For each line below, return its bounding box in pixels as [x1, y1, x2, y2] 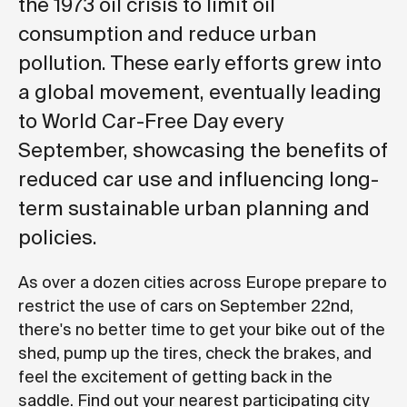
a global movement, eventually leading [18, 78, 382, 105]
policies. [18, 223, 97, 251]
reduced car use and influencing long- [18, 165, 379, 193]
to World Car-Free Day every [18, 107, 283, 134]
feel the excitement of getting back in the [18, 365, 333, 388]
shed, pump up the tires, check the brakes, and [18, 342, 372, 364]
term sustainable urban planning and [18, 194, 370, 222]
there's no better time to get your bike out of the [18, 318, 385, 341]
